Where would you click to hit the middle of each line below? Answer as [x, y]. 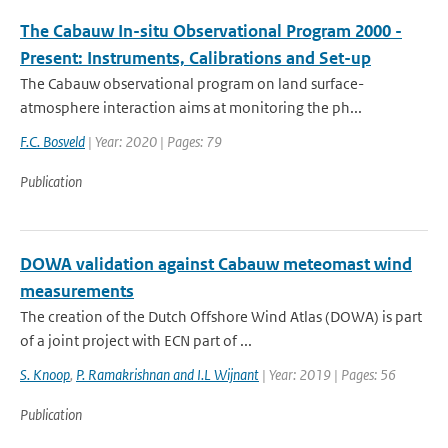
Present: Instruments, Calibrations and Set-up [195, 58]
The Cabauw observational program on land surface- [192, 83]
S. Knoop [45, 374]
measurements [77, 291]
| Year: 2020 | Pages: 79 [153, 141]
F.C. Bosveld [52, 141]
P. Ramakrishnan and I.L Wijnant [167, 374]
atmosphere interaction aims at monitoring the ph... [191, 107]
